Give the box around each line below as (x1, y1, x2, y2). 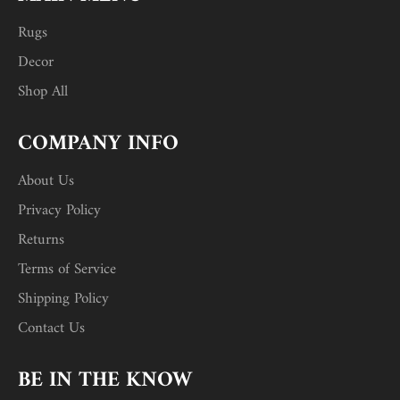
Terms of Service (18, 255, 116, 283)
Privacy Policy (18, 196, 101, 224)
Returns (18, 226, 64, 254)
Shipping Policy (18, 285, 109, 312)
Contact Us (18, 314, 85, 342)
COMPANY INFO (18, 124, 179, 162)
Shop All (18, 78, 68, 105)
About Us (18, 167, 74, 195)
